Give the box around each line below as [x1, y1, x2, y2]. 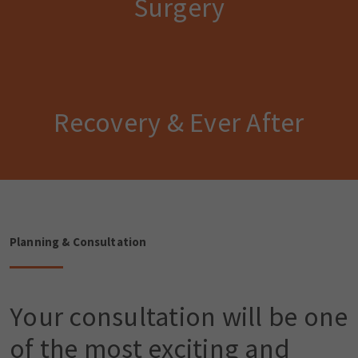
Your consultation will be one [10, 300, 348, 334]
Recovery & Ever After [54, 105, 304, 140]
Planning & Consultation [10, 234, 147, 250]
